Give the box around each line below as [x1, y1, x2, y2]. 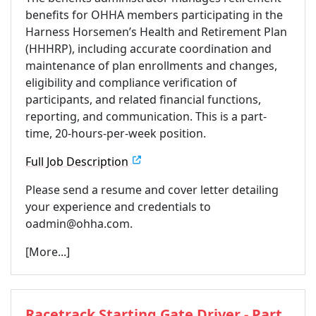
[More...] [25, 243, 70, 260]
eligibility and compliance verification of [25, 74, 237, 90]
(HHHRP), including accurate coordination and [25, 40, 272, 56]
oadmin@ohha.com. [25, 215, 133, 231]
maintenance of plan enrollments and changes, [25, 57, 277, 73]
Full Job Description [25, 153, 128, 169]
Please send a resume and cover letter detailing [25, 181, 279, 197]
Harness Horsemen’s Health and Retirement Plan [25, 23, 287, 39]
